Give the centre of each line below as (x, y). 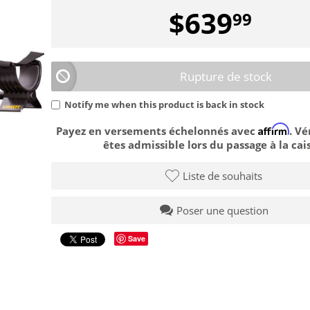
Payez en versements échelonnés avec (157, 130)
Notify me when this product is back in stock (164, 104)
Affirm (273, 129)
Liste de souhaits (223, 176)
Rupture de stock (226, 76)
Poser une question (222, 211)
